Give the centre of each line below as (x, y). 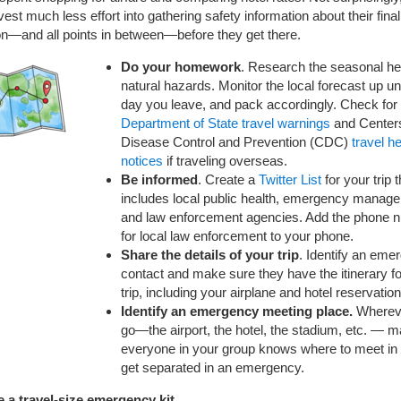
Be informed (159, 179)
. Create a (228, 179)
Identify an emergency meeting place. (239, 311)
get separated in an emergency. (213, 367)
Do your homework (181, 66)
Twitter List (290, 179)
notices (142, 160)
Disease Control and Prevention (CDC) (236, 141)
